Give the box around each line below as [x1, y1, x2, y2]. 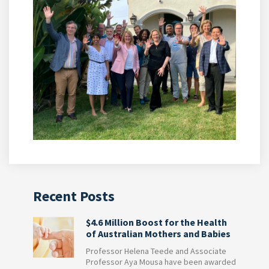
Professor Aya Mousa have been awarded [85, 256, 236, 268]
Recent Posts [33, 187, 115, 206]
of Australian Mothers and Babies [85, 228, 231, 240]
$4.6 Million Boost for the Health [85, 216, 227, 229]
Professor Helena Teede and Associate [85, 246, 226, 257]
